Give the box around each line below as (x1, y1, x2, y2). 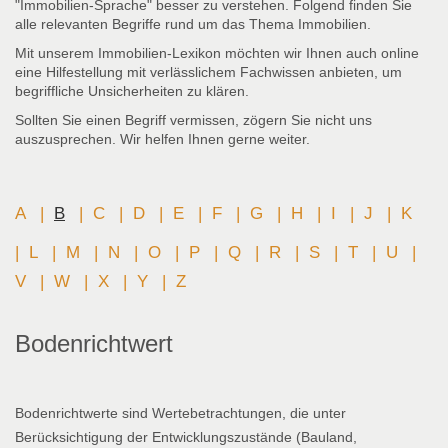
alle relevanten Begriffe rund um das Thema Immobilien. (15, 16, 371, 33)
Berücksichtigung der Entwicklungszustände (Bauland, (15, 429, 357, 446)
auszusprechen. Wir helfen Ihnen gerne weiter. (15, 131, 310, 148)
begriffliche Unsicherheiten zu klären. (15, 83, 249, 100)
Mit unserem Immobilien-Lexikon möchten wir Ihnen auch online (15, 45, 419, 62)
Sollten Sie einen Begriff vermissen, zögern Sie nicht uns (15, 112, 372, 129)
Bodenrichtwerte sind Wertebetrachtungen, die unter (15, 405, 346, 422)
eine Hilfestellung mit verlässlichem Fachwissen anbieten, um (15, 64, 402, 81)
